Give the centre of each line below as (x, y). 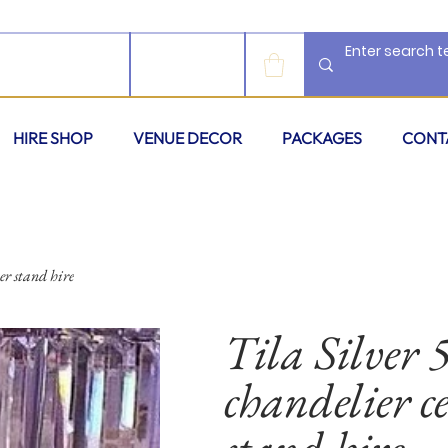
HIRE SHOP (53, 137)
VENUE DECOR (187, 137)
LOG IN (167, 65)
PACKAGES (322, 137)
